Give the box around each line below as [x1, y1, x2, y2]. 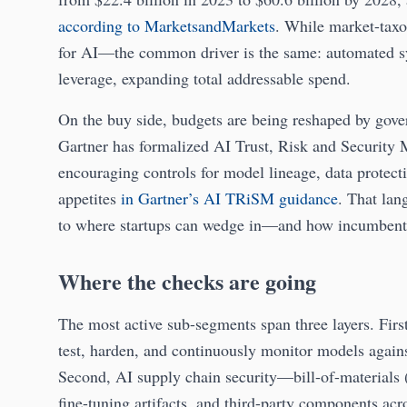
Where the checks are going [58, 265, 316, 298]
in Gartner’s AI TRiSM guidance [121, 187, 338, 210]
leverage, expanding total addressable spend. [58, 67, 351, 90]
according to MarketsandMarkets [58, 15, 275, 37]
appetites [58, 187, 121, 210]
